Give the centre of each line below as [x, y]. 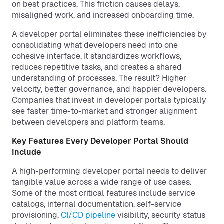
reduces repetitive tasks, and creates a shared [97, 67]
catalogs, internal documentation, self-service [97, 204]
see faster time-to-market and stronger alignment [104, 111]
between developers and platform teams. [88, 122]
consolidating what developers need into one [95, 45]
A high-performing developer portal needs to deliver [109, 171]
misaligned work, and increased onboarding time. [103, 15]
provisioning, [36, 215]
